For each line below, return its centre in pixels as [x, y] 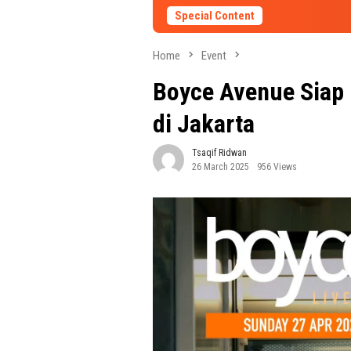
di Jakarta [204, 124]
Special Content [215, 16]
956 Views [277, 167]
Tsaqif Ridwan [219, 153]
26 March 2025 [221, 167]
